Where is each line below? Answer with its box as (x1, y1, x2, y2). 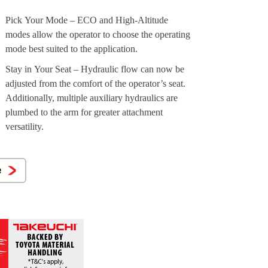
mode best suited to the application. (5, 43, 138, 54)
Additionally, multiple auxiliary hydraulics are (5, 92, 178, 103)
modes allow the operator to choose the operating (5, 29, 191, 39)
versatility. (5, 121, 44, 132)
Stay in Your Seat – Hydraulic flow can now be (5, 63, 185, 74)
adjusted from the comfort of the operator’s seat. (5, 78, 186, 89)
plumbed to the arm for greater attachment (5, 106, 163, 117)
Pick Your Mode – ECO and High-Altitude (5, 14, 169, 25)
